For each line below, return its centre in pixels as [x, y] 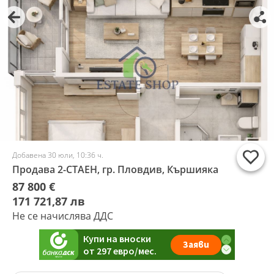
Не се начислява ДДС [63, 216]
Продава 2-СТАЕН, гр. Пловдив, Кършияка [115, 169]
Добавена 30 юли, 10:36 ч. [58, 155]
